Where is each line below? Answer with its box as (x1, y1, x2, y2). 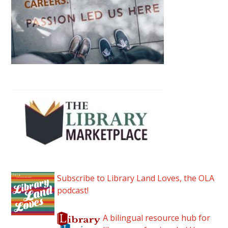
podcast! (57, 184, 89, 196)
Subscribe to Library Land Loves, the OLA (57, 172, 215, 184)
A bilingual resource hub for (103, 212, 211, 223)
